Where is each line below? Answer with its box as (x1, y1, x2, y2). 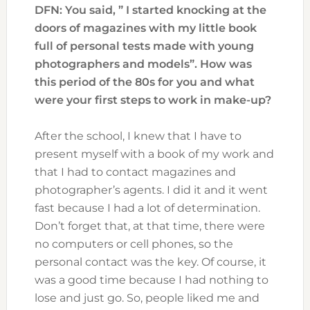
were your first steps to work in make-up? (34, 93, 271, 107)
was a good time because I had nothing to (34, 273, 268, 287)
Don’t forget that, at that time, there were (34, 219, 265, 233)
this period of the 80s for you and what (34, 75, 255, 89)
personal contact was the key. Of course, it (34, 255, 266, 269)
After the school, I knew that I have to (34, 129, 241, 143)
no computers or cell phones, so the (34, 237, 233, 251)
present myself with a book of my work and (34, 147, 274, 161)
